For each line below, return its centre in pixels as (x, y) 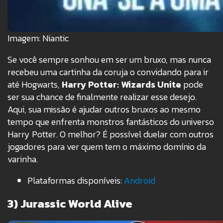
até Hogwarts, (35, 85)
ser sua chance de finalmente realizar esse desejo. (102, 97)
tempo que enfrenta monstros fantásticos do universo (111, 122)
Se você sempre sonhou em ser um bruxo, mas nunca (109, 60)
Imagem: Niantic (38, 38)
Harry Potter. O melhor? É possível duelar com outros (111, 134)
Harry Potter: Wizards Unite (121, 85)
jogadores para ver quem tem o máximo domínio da (107, 147)
